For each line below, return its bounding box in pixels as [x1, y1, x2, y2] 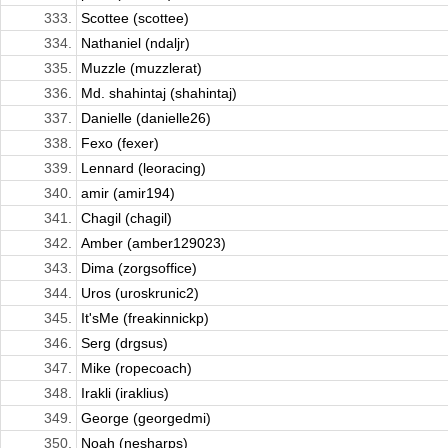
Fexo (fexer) [81, 135, 159, 152]
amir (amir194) [81, 185, 175, 202]
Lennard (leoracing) [81, 160, 206, 177]
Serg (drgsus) [81, 335, 168, 352]
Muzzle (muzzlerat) [81, 60, 202, 77]
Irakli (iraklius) [81, 385, 169, 402]
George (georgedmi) [81, 410, 211, 427]
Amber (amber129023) [81, 235, 226, 252]
